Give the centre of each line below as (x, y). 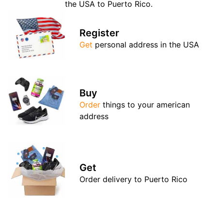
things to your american (145, 104)
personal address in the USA (146, 45)
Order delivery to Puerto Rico (134, 179)
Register (100, 33)
